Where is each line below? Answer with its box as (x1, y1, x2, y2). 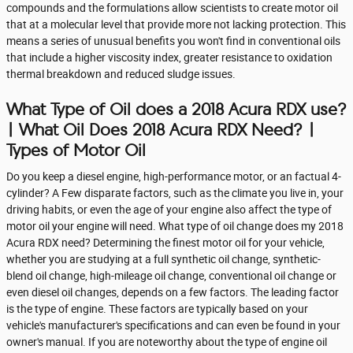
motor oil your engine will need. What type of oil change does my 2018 (6, 220, 344, 232)
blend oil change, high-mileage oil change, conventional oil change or (6, 269, 336, 282)
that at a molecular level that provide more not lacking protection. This (6, 17, 346, 31)
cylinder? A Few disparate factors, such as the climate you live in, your (6, 187, 344, 199)
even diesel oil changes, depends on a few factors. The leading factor (6, 286, 339, 299)
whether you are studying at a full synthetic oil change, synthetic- (6, 253, 321, 266)
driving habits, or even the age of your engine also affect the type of (6, 203, 332, 216)
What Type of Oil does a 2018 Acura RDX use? (6, 98, 347, 119)
